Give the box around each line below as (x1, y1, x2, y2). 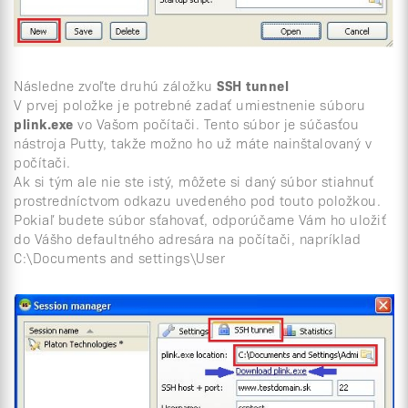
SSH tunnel (217, 75, 289, 95)
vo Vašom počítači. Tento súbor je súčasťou (73, 113, 359, 133)
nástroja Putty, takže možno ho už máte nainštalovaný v (14, 132, 372, 152)
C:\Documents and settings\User (14, 247, 225, 267)
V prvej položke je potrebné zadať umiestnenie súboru (14, 94, 365, 114)
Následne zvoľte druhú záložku (14, 75, 217, 95)
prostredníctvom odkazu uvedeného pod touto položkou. (14, 189, 381, 209)
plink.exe (14, 113, 74, 133)
